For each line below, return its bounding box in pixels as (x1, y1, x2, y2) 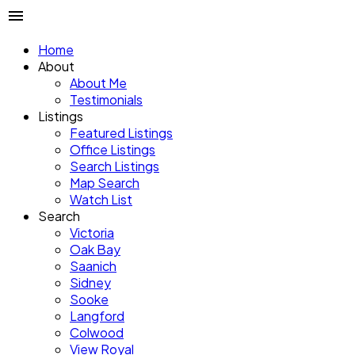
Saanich (70, 258, 116, 274)
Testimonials (70, 91, 143, 108)
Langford (70, 307, 124, 324)
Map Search (70, 174, 139, 191)
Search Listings (70, 158, 159, 174)
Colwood (70, 324, 124, 341)
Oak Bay (70, 241, 120, 258)
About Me (70, 74, 127, 91)
